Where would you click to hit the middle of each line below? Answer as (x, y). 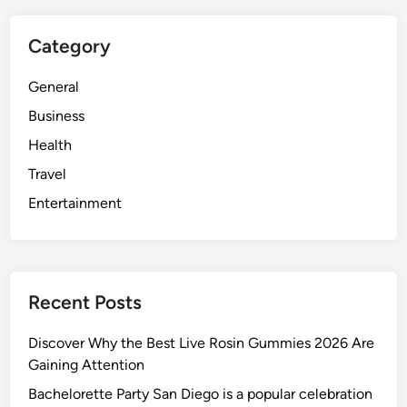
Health (50, 145)
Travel (48, 174)
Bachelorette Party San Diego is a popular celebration (201, 394)
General (54, 87)
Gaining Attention (87, 365)
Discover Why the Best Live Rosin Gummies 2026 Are (202, 343)
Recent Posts (85, 303)
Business (57, 116)
